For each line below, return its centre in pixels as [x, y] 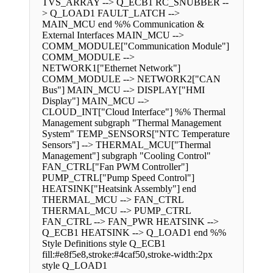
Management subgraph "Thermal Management [132, 123]
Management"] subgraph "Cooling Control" [126, 156]
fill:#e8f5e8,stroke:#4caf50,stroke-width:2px [127, 255]
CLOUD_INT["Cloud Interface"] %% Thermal [134, 112]
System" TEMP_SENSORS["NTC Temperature [136, 134]
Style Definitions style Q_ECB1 [104, 244]
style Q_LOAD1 [75, 266]
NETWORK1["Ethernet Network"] [111, 68]
